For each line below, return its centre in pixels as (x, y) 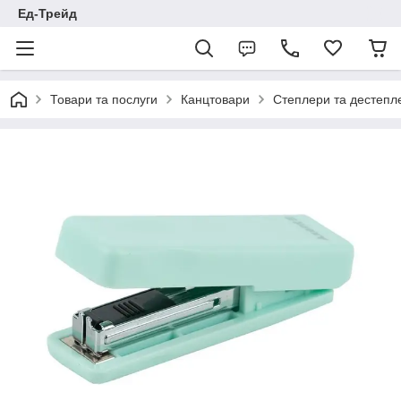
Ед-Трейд (47, 13)
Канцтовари (215, 99)
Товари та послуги (104, 99)
